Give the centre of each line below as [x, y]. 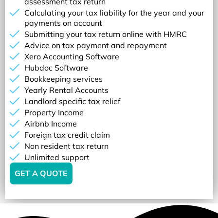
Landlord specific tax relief [72, 101]
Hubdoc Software [56, 67]
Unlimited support [57, 157]
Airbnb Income [51, 123]
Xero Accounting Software [72, 56]
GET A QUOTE [41, 173]
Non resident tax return [66, 146]
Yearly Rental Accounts [66, 90]
